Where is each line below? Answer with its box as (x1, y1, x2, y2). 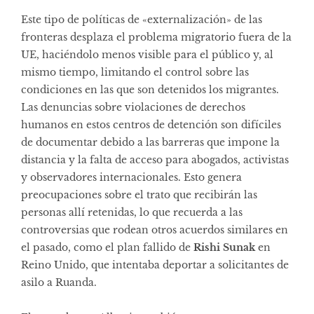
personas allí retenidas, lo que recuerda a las (21, 205, 243, 219)
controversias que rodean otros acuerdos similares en (21, 223, 288, 236)
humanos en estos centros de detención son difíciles (21, 118, 281, 131)
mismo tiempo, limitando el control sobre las (21, 65, 249, 78)
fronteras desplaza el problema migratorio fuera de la (21, 30, 292, 43)
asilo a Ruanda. (21, 275, 97, 289)
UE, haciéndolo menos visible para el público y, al (21, 48, 273, 61)
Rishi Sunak (193, 240, 255, 254)
